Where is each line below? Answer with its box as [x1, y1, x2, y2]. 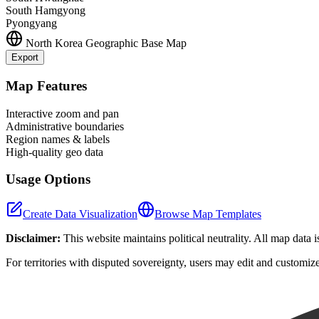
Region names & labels [6, 132, 110, 145]
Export [11, 52, 38, 63]
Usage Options [6, 172, 90, 187]
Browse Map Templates [155, 208, 261, 221]
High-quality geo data [6, 145, 103, 158]
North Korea [26, 37, 83, 50]
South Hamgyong [6, 4, 85, 17]
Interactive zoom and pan [6, 107, 119, 120]
